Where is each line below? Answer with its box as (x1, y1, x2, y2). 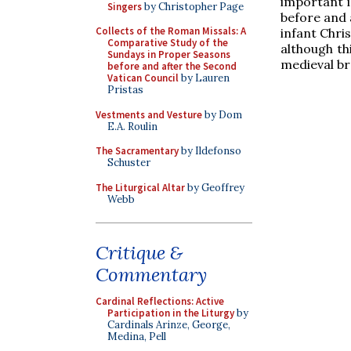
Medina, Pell (107, 330, 166, 343)
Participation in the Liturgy (107, 306, 234, 320)
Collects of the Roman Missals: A (96, 24, 246, 38)
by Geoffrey (185, 180, 244, 194)
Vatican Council (107, 71, 179, 85)
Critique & (96, 241, 183, 265)
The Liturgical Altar (96, 180, 185, 194)
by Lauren (179, 71, 230, 85)
